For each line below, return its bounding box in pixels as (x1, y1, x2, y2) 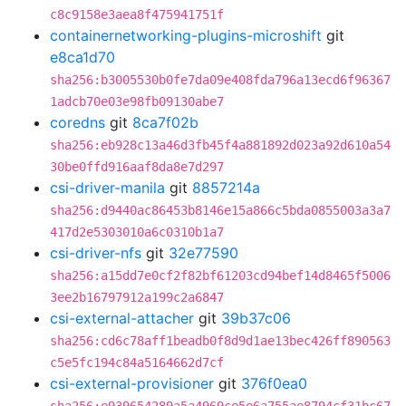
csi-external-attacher (50, 309, 194, 327)
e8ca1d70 (50, 48, 115, 66)
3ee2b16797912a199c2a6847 (50, 290, 224, 304)
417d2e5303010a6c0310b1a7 (50, 225, 224, 239)
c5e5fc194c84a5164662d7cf (50, 355, 224, 370)
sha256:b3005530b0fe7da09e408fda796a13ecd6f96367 (50, 72, 391, 87)
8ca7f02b (132, 113, 198, 131)
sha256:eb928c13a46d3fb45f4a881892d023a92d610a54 (50, 138, 391, 152)
